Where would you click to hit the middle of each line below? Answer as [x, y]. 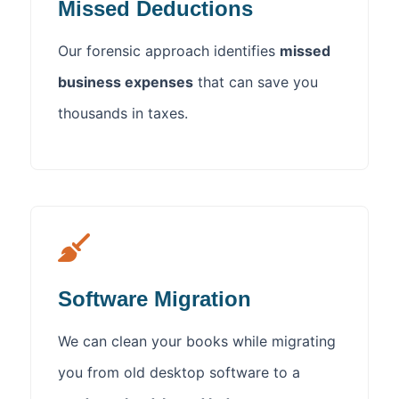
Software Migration [155, 298]
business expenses [126, 82]
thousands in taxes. [123, 114]
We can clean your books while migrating [197, 341]
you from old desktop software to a [179, 372]
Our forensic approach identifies [169, 51]
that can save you [256, 82]
